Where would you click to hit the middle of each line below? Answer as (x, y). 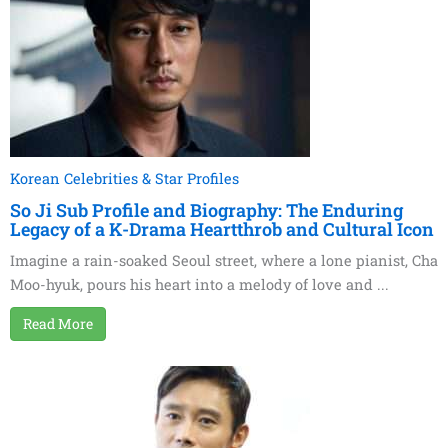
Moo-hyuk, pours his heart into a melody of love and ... (199, 285)
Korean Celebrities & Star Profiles (124, 179)
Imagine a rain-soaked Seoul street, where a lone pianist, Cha (224, 261)
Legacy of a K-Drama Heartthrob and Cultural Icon (222, 229)
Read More (58, 324)
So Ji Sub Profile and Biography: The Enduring (206, 210)
